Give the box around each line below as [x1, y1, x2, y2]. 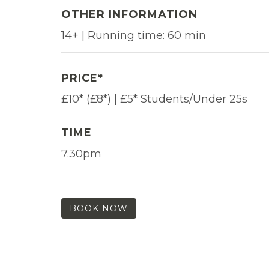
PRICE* [61, 71, 103, 85]
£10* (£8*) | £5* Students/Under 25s [61, 92, 247, 106]
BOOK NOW [70, 202, 128, 214]
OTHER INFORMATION [61, 7, 198, 21]
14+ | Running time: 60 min [61, 28, 206, 42]
